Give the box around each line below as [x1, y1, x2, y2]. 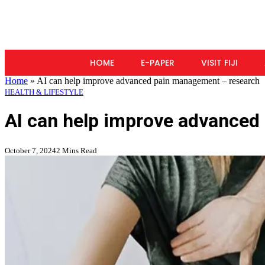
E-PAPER [140, 57, 174, 69]
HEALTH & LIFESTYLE [5, 88, 83, 96]
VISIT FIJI [201, 57, 238, 69]
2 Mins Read [56, 146, 97, 155]
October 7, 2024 [5, 146, 56, 155]
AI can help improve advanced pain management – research [37, 76, 260, 86]
